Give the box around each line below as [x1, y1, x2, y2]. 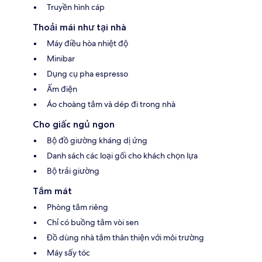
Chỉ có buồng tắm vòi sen [47, 216, 139, 227]
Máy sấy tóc [47, 247, 90, 258]
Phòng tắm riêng [47, 201, 108, 212]
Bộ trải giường [47, 165, 99, 176]
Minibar [47, 53, 75, 64]
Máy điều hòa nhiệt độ [47, 37, 128, 49]
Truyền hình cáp [47, 1, 105, 12]
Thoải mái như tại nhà [33, 21, 126, 33]
